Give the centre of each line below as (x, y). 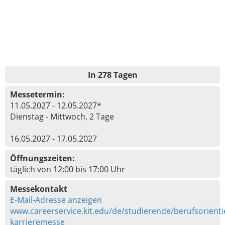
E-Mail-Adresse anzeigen (56, 200)
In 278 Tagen (113, 75)
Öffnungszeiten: (42, 158)
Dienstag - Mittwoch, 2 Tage (62, 117)
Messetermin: (37, 94)
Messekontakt (39, 189)
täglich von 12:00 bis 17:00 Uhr (68, 169)
